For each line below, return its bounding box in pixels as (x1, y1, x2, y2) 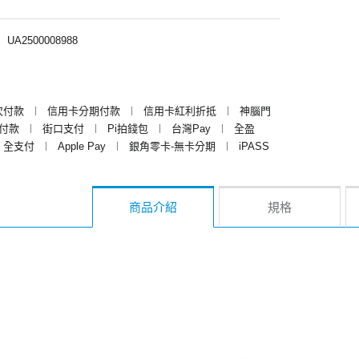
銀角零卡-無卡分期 (129, 139, 216, 152)
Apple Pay (58, 139, 106, 152)
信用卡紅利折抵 (143, 104, 216, 117)
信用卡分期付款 (47, 104, 120, 117)
